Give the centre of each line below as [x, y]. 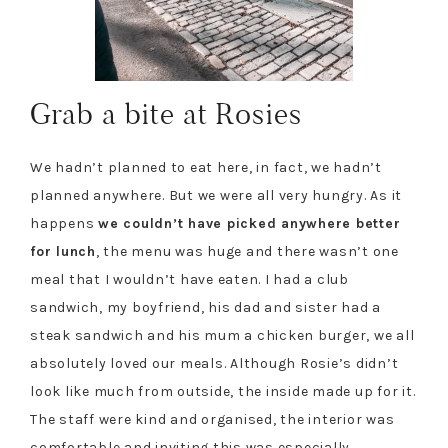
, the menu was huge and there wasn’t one [247, 251]
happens [64, 223]
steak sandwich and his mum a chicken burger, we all [222, 335]
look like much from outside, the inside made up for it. [223, 391]
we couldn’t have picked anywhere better [249, 223]
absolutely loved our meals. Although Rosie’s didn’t [214, 363]
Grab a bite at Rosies [166, 113]
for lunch [63, 251]
